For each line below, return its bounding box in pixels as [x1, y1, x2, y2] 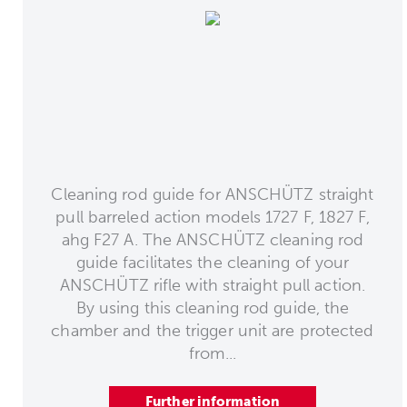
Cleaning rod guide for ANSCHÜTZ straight [51, 184, 374, 204]
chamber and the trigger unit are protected [51, 320, 374, 341]
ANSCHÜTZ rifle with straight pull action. [59, 274, 366, 295]
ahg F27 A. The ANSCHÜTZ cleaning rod [61, 229, 364, 250]
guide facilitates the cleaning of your [75, 252, 350, 273]
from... [189, 342, 236, 363]
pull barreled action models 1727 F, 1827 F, [55, 206, 370, 227]
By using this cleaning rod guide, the [75, 297, 350, 318]
